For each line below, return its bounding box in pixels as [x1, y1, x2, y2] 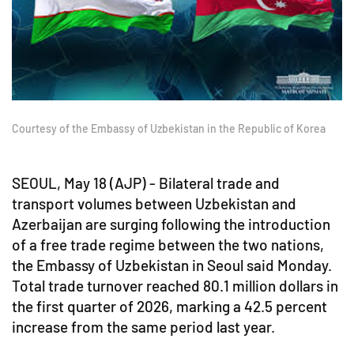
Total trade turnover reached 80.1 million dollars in [12, 277, 338, 296]
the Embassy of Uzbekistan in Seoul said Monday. [12, 256, 332, 275]
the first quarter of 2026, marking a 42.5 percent [12, 297, 327, 316]
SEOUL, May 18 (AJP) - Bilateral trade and [12, 174, 280, 193]
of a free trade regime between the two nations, [12, 235, 324, 254]
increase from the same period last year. [12, 318, 275, 337]
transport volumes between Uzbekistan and [12, 194, 296, 213]
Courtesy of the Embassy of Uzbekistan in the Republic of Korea [12, 122, 326, 136]
